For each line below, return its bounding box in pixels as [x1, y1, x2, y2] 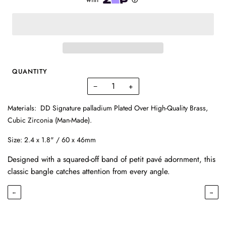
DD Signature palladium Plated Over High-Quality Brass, [40, 102, 208, 113]
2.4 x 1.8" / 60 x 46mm [24, 134, 96, 145]
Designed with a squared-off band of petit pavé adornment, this [8, 153, 215, 165]
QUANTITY [12, 66, 47, 76]
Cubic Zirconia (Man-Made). [8, 115, 92, 125]
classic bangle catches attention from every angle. [8, 165, 173, 177]
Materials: [8, 102, 38, 113]
